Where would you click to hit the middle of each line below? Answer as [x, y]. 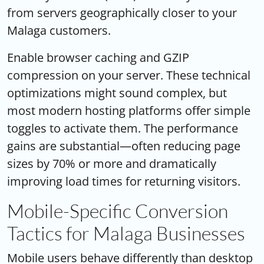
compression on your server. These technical [129, 75]
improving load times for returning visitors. [124, 181]
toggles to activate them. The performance [123, 128]
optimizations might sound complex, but [117, 93]
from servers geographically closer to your [122, 12]
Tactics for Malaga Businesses [126, 233]
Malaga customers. [59, 30]
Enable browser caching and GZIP [98, 57]
